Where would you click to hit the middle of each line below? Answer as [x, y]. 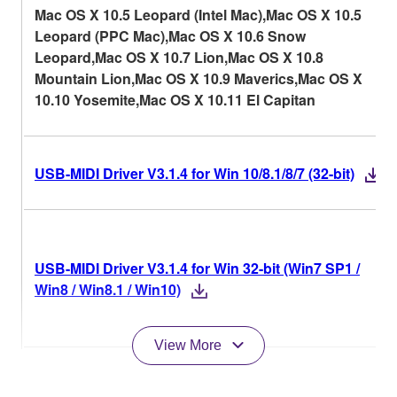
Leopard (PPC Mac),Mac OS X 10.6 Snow [170, 35]
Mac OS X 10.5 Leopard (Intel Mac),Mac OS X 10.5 [198, 14]
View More [188, 345]
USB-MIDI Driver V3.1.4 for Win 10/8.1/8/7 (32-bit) [195, 173]
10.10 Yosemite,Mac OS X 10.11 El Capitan [175, 99]
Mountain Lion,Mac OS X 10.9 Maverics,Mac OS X [198, 78]
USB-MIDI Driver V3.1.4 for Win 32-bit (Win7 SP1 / [197, 268]
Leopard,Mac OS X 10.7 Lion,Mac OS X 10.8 [179, 57]
